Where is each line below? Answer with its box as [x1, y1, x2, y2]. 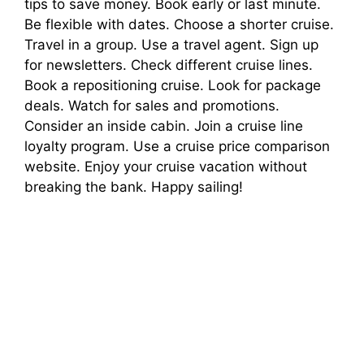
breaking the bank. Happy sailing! [24, 178, 243, 195]
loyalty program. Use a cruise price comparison [24, 137, 330, 154]
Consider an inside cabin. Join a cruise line [24, 117, 303, 134]
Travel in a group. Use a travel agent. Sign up [24, 36, 318, 53]
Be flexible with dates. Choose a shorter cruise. [24, 15, 334, 32]
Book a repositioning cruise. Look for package [24, 76, 321, 93]
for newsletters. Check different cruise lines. [24, 56, 313, 73]
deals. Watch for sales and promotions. [24, 97, 279, 114]
